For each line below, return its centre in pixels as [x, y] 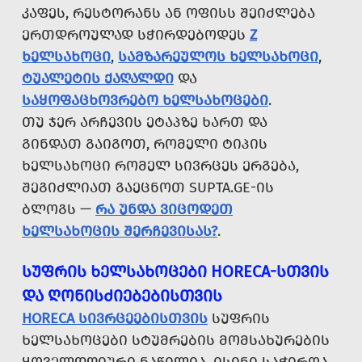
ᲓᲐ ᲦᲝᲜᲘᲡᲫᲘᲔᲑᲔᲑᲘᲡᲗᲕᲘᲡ [122, 296]
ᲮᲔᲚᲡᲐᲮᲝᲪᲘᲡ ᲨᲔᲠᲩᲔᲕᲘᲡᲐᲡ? [120, 232]
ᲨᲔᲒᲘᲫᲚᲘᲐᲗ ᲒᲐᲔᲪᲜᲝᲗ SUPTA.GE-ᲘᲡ [148, 188]
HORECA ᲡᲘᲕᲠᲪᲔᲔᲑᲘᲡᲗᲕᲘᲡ [115, 319]
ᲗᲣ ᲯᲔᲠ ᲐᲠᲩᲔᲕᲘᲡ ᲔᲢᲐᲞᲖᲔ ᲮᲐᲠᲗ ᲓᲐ [145, 122]
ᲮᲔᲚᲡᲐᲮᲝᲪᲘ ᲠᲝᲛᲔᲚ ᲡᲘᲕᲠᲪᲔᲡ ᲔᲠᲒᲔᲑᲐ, [160, 166]
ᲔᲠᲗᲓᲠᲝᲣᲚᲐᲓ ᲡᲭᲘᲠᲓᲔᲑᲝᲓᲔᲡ [136, 35]
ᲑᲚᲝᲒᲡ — [59, 210]
